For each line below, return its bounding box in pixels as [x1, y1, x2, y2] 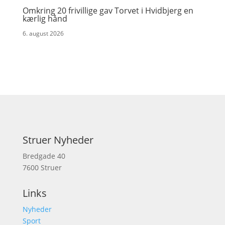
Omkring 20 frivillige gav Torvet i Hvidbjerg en [22, 5, 193, 16]
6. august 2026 [22, 29, 64, 38]
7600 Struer [22, 163, 62, 172]
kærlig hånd [22, 13, 67, 24]
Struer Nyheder [22, 133, 93, 147]
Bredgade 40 [22, 151, 65, 161]
